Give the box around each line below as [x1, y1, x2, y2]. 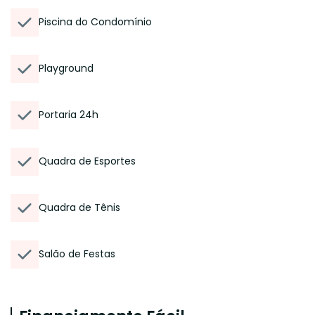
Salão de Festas [39, 247, 115, 261]
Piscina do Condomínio [39, 15, 152, 29]
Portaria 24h [39, 108, 98, 122]
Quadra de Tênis [39, 200, 120, 214]
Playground [39, 61, 94, 75]
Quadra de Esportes [39, 154, 136, 168]
